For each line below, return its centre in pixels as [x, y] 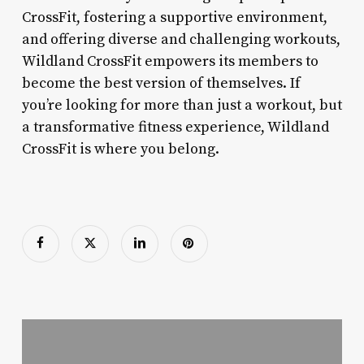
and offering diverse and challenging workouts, [181, 39]
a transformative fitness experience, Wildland [175, 127]
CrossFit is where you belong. [120, 149]
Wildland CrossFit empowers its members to [170, 61]
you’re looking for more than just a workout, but [182, 105]
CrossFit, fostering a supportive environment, [174, 17]
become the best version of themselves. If [161, 83]
